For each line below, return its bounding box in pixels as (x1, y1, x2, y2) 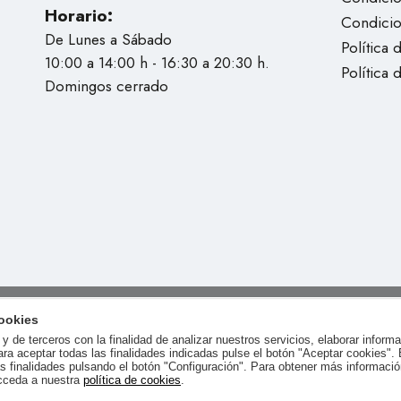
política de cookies (83, 373, 181, 387)
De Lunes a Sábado (45, 29, 172, 50)
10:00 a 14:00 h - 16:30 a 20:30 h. (45, 52, 269, 73)
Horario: (45, 4, 113, 28)
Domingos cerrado (45, 75, 168, 97)
